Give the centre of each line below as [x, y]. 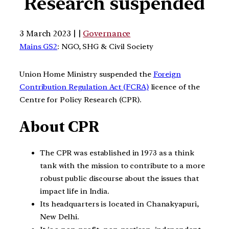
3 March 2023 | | [51, 33]
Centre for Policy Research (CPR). [81, 100]
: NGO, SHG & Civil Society [105, 46]
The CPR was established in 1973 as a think [117, 153]
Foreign [167, 74]
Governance [107, 33]
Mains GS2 [39, 46]
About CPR [60, 127]
